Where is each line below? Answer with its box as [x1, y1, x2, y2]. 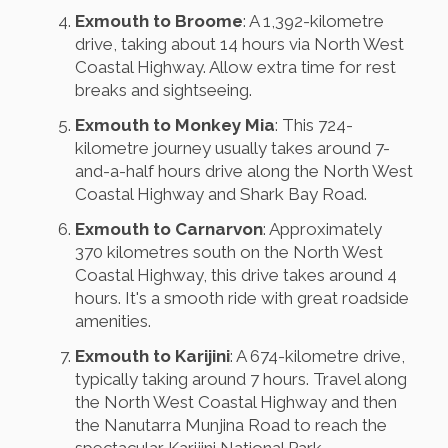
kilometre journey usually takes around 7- [75, 138, 390, 159]
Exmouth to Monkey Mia [75, 115, 275, 136]
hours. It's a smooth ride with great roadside [75, 288, 409, 309]
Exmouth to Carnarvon [75, 219, 263, 240]
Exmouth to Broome [75, 11, 243, 32]
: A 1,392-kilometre [243, 11, 384, 32]
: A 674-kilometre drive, [230, 346, 405, 367]
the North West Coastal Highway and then [75, 392, 397, 413]
